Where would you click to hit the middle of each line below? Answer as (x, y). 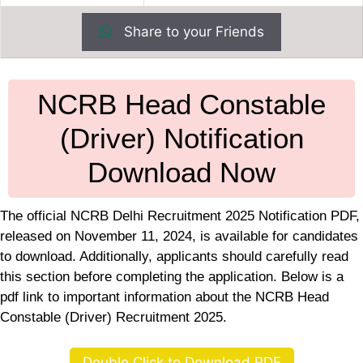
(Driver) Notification (181, 138)
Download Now (181, 172)
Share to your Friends (192, 32)
